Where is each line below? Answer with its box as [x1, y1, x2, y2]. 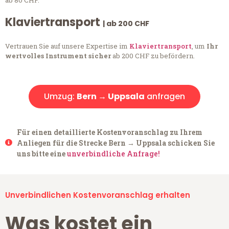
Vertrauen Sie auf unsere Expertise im [5, 41, 129, 51]
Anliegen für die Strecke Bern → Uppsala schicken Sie [16, 138, 215, 148]
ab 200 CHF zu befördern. [111, 51, 195, 61]
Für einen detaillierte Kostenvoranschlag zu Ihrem [16, 127, 202, 137]
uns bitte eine [16, 148, 67, 158]
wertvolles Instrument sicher [5, 51, 111, 61]
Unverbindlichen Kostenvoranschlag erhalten [5, 189, 190, 200]
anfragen [145, 90, 185, 102]
